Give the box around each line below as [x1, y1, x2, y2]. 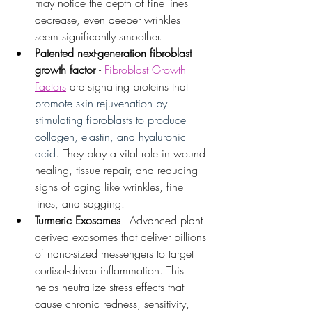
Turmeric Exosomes [35, 212, 120, 228]
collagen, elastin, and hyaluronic [35, 129, 189, 145]
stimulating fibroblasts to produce [35, 112, 189, 128]
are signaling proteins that [66, 79, 192, 95]
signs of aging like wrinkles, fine [35, 179, 187, 195]
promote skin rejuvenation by [35, 95, 171, 111]
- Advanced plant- [124, 212, 205, 228]
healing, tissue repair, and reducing [35, 162, 201, 178]
